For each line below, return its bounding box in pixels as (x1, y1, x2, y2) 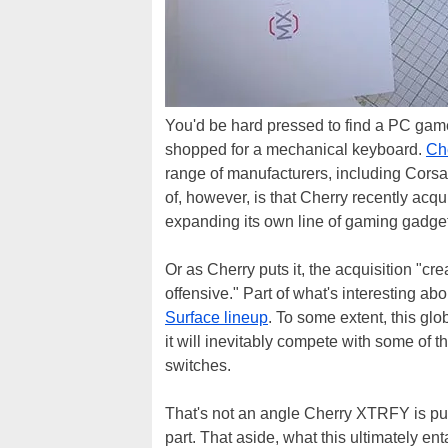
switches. (165, 357, 231, 374)
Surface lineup (165, 309, 268, 326)
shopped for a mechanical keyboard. (165, 141, 426, 158)
